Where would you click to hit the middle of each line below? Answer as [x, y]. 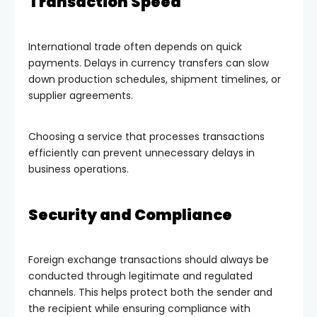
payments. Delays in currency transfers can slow [149, 63]
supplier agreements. [81, 95]
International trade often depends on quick [135, 46]
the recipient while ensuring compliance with [139, 308]
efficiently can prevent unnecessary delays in [142, 152]
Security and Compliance [130, 214]
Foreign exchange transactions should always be [149, 259]
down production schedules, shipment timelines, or [155, 79]
